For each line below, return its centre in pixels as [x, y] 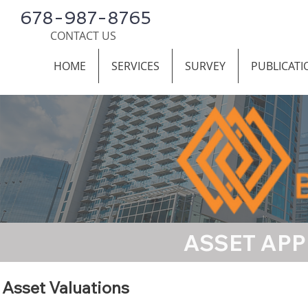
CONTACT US [83, 36]
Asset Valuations [66, 287]
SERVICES [135, 66]
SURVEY [205, 66]
